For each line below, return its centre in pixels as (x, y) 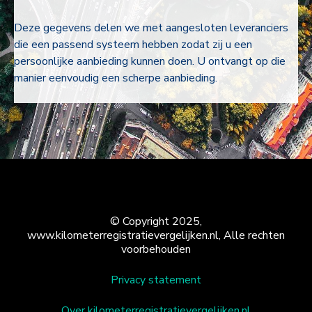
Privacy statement (156, 280)
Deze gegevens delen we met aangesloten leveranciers (151, 28)
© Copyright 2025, (156, 222)
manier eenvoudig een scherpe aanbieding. (116, 78)
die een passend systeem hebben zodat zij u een (133, 45)
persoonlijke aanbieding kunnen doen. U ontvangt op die (150, 62)
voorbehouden (156, 250)
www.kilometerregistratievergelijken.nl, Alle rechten (156, 236)
